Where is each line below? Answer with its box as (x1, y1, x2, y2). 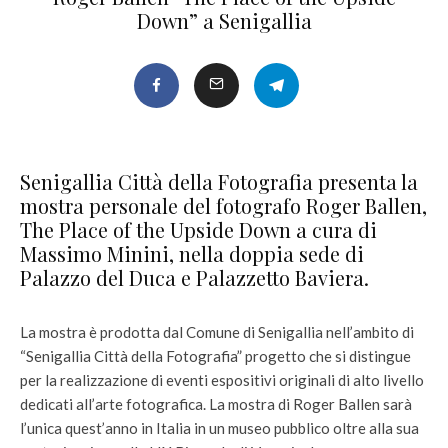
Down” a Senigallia (136, 7, 312, 34)
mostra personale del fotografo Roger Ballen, (20, 192, 427, 219)
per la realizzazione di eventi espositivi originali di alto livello (20, 371, 424, 389)
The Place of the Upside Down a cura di (20, 216, 377, 243)
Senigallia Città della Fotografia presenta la (20, 168, 418, 195)
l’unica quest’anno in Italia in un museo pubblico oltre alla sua (20, 419, 419, 437)
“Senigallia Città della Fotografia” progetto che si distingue (20, 347, 411, 365)
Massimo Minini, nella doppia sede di (20, 240, 364, 267)
